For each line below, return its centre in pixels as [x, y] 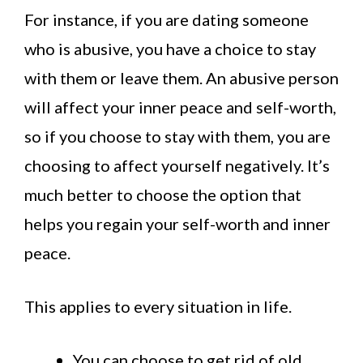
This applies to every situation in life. [158, 307]
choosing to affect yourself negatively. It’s [177, 166]
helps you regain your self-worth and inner [177, 224]
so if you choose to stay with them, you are [177, 137]
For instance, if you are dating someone [167, 20]
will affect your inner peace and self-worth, [180, 107]
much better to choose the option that [163, 195]
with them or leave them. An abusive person [181, 78]
